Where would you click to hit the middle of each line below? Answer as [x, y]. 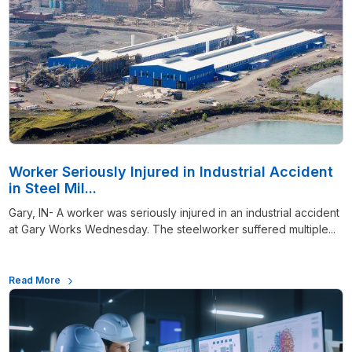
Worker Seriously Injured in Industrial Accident [171, 172]
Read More [35, 280]
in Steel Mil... [53, 189]
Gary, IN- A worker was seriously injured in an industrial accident [174, 213]
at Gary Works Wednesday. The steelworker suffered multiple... [172, 229]
